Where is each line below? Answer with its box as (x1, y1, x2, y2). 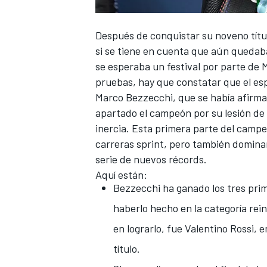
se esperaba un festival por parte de (95, 60, 262, 73)
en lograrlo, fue (113, 222, 185, 235)
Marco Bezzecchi (95, 91, 173, 104)
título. (113, 242, 140, 256)
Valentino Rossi (185, 222, 254, 235)
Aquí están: (95, 168, 147, 182)
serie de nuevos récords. (95, 153, 207, 166)
